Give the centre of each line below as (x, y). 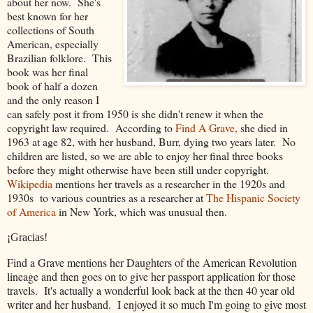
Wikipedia (30, 183)
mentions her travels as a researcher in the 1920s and (169, 183)
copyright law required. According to (91, 127)
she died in (263, 127)
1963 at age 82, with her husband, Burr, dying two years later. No (151, 141)
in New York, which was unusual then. (141, 211)
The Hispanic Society (253, 197)
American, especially (53, 43)
